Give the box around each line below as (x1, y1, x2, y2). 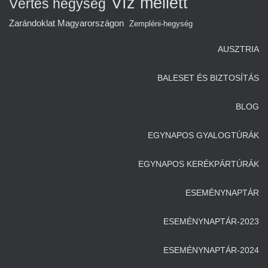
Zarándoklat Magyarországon (9, 17, 124, 28)
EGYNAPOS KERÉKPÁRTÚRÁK (138, 159, 259, 169)
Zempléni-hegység (129, 19, 193, 28)
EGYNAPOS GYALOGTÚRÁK (148, 130, 259, 140)
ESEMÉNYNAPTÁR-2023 (163, 216, 259, 226)
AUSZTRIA (218, 44, 259, 54)
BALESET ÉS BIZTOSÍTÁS (157, 72, 259, 83)
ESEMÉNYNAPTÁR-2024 (163, 245, 259, 255)
